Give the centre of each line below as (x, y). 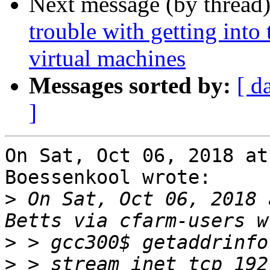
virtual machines (107, 58)
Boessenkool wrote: (108, 177)
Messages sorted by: (130, 86)
